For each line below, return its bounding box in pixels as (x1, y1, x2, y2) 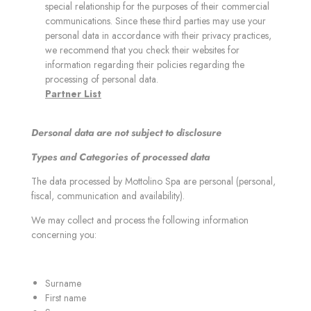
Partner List (45, 87, 101, 101)
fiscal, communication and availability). (31, 189, 185, 203)
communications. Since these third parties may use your (45, 14, 266, 28)
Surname (45, 276, 81, 290)
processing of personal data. (45, 72, 158, 86)
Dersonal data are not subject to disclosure (31, 126, 221, 140)
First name (45, 291, 86, 305)
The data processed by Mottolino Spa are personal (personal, (31, 174, 276, 188)
